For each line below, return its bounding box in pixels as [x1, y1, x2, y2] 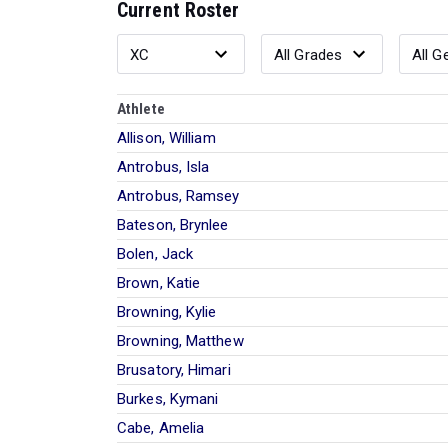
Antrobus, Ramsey [117, 186, 240, 205]
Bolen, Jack [117, 244, 194, 263]
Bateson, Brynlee [117, 215, 229, 234]
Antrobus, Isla [117, 157, 210, 176]
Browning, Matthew [117, 331, 244, 350]
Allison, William [117, 128, 216, 147]
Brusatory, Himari [117, 360, 231, 379]
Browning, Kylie [117, 302, 217, 321]
